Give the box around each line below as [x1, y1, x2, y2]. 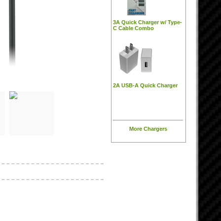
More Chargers [129, 126, 167, 132]
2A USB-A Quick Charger [113, 82, 178, 88]
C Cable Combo [113, 25, 154, 31]
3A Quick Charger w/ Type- [113, 19, 182, 25]
